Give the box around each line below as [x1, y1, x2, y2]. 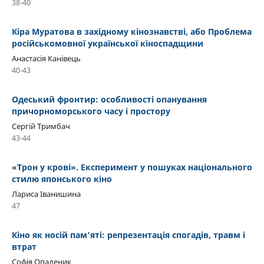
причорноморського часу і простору [12, 105, 170, 117]
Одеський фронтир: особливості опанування [12, 93, 207, 105]
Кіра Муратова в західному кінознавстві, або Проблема [12, 25, 252, 37]
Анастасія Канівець [12, 52, 81, 64]
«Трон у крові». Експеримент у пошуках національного [12, 161, 252, 173]
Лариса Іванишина [12, 188, 81, 199]
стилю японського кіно [12, 173, 112, 184]
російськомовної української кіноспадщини [12, 37, 203, 49]
